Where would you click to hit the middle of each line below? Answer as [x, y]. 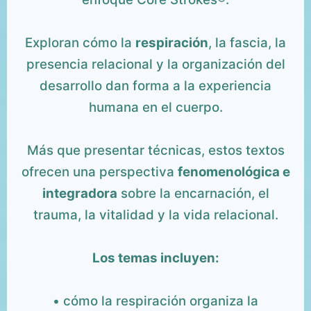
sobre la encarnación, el [193, 194]
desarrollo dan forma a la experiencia [155, 86]
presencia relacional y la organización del [155, 65]
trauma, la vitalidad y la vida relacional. [155, 215]
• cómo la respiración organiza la [155, 301]
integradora [79, 194]
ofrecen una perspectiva [99, 172]
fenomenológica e [234, 172]
